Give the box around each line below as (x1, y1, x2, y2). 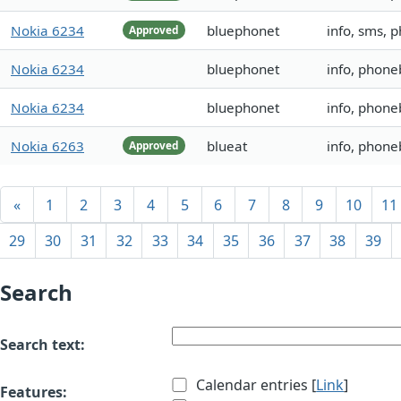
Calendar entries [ (192, 375, 317, 396)
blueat (207, 137, 247, 156)
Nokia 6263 (11, 137, 84, 156)
